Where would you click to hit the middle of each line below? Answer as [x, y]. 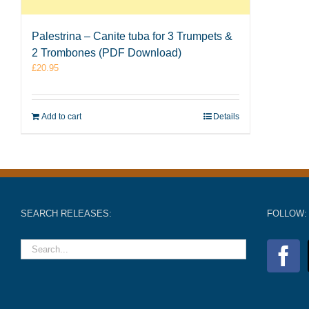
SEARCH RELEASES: [66, 214]
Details [227, 117]
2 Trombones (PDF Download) [107, 53]
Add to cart [61, 117]
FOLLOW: [287, 214]
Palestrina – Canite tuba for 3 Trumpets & [132, 37]
